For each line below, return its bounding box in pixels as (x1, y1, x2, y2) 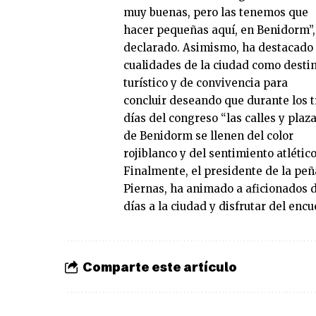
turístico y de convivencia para (123, 76, 288, 90)
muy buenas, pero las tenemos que (123, 6, 308, 20)
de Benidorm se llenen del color (123, 129, 293, 143)
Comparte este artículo (83, 258, 237, 275)
